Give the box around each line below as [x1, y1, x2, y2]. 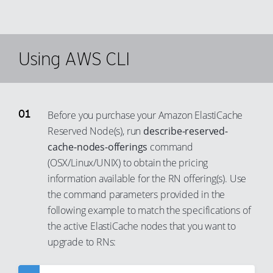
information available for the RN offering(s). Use [48, 172, 247, 185]
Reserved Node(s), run [48, 124, 144, 138]
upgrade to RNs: [48, 235, 116, 249]
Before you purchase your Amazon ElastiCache [48, 108, 243, 122]
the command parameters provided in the [48, 188, 225, 201]
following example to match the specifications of [48, 204, 251, 217]
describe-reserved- [143, 124, 228, 138]
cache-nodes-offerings [48, 140, 148, 154]
